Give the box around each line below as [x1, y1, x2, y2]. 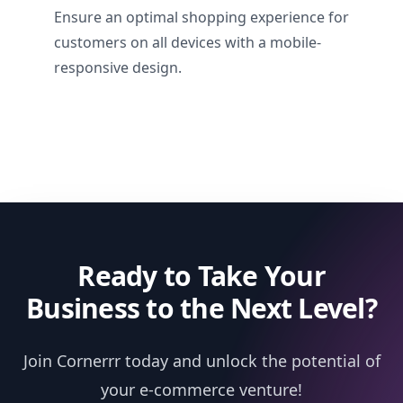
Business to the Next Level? [26, 290, 377, 327]
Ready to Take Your [77, 257, 326, 294]
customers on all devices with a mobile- [54, 32, 321, 52]
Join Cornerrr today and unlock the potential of [22, 350, 381, 372]
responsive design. [54, 58, 182, 77]
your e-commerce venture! [101, 379, 302, 400]
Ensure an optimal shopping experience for [54, 7, 349, 27]
